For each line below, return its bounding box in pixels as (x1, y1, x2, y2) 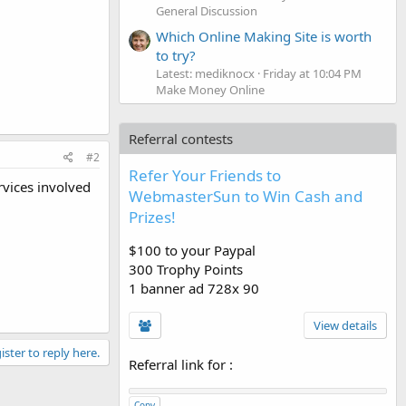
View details (314, 316, 377, 333)
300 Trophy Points (129, 259, 243, 278)
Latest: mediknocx (156, 64, 255, 82)
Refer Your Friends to (129, 164, 281, 186)
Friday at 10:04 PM (263, 64, 362, 82)
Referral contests (129, 129, 233, 148)
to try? (156, 45, 196, 64)
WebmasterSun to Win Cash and (129, 185, 362, 207)
